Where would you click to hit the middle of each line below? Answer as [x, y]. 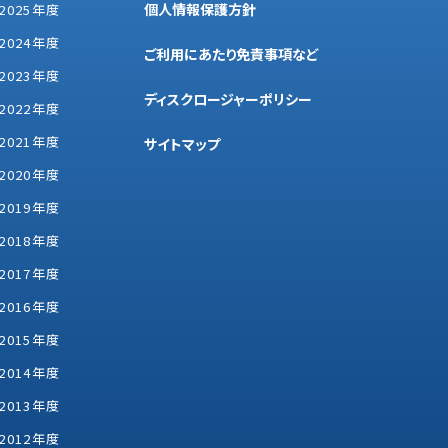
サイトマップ [181, 143]
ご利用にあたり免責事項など [231, 53]
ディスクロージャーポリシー [227, 98]
